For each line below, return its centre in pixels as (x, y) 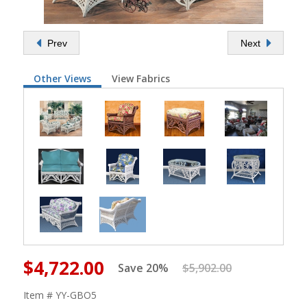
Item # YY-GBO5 (60, 295)
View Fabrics (141, 78)
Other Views (62, 78)
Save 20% (143, 268)
